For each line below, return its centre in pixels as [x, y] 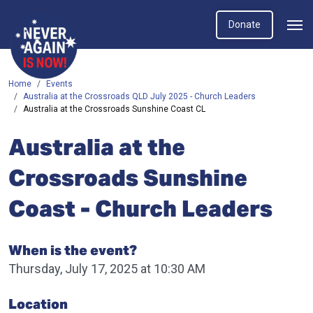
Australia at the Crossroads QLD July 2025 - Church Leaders [139, 96]
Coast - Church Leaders [140, 209]
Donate [245, 24]
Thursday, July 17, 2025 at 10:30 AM [107, 269]
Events [59, 84]
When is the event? [73, 250]
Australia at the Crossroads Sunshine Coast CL [114, 109]
